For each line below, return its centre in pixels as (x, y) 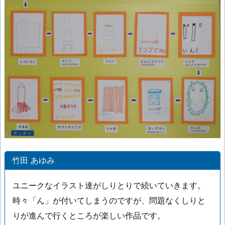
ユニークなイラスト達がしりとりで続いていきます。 (109, 185)
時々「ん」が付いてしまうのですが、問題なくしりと (109, 200)
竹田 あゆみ (33, 160)
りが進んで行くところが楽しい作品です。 (89, 215)
